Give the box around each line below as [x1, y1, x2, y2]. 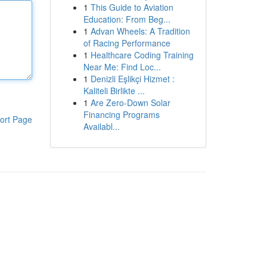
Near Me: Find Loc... [83, 61, 161, 73]
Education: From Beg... [83, 13, 170, 25]
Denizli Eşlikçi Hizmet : [90, 73, 175, 85]
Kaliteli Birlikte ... [83, 85, 145, 97]
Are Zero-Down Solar [90, 97, 170, 108]
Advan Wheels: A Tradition [90, 25, 190, 37]
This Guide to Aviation [90, 1, 173, 13]
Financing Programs [83, 108, 160, 120]
